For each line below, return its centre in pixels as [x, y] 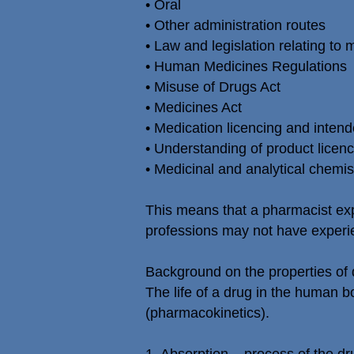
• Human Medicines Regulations [246, 66]
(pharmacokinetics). [207, 313]
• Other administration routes [235, 25]
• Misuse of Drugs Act [213, 87]
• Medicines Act [194, 107]
